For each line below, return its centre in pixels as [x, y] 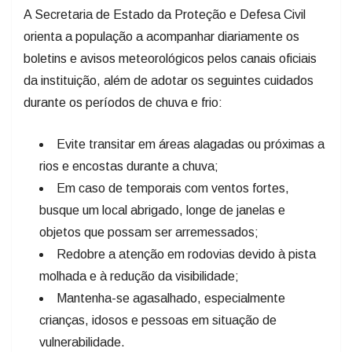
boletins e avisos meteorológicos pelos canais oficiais [170, 58]
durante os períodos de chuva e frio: [123, 102]
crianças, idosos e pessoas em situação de [158, 320]
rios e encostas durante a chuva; [129, 166]
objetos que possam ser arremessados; [149, 232]
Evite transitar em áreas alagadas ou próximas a [191, 144]
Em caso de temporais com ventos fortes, [173, 188]
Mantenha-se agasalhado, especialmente [171, 298]
